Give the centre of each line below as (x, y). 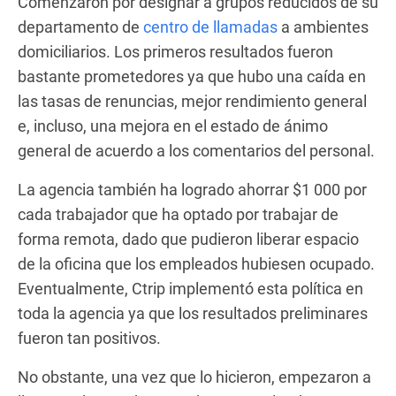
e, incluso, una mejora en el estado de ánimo (173, 126)
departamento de (80, 27)
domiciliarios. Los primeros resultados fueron (175, 51)
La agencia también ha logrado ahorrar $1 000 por (192, 189)
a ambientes (323, 27)
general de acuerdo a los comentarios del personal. (198, 150)
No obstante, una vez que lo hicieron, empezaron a (194, 377)
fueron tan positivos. (89, 338)
